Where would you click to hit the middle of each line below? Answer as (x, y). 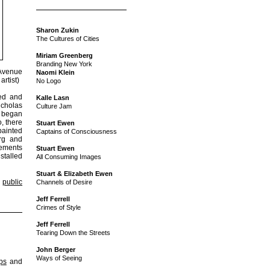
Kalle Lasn (53, 98)
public (13, 182)
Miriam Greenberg (64, 56)
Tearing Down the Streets (73, 233)
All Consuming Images (69, 157)
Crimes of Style (58, 208)
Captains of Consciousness (77, 132)
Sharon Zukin (58, 30)
